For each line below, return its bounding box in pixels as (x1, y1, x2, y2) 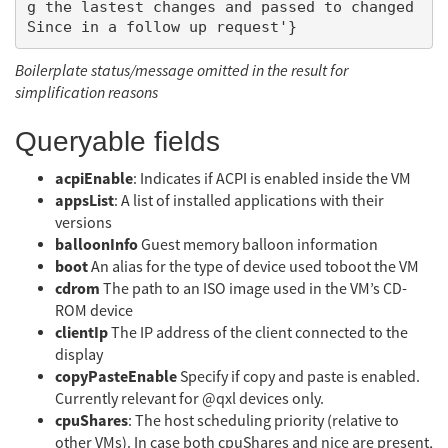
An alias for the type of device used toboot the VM (88, 256, 419, 277)
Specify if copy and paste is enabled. (177, 366, 420, 387)
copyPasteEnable (55, 365, 177, 388)
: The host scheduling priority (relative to (128, 410, 399, 431)
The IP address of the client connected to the (108, 322, 408, 343)
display (55, 344, 103, 365)
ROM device (55, 300, 133, 321)
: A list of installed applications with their (114, 190, 384, 211)
